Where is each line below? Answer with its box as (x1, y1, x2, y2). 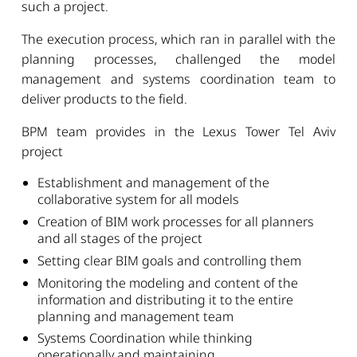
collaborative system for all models (37, 190, 240, 209)
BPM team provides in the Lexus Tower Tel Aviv (21, 123, 336, 141)
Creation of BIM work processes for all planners (37, 213, 315, 231)
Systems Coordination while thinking (37, 329, 253, 347)
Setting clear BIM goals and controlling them (37, 251, 302, 269)
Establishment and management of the (37, 174, 270, 192)
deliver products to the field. (21, 90, 187, 108)
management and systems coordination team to (21, 70, 336, 88)
